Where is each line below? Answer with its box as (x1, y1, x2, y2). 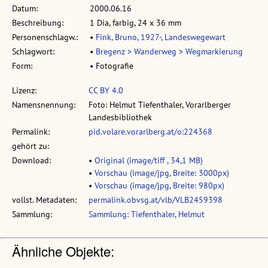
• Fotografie (90, 60, 133, 72)
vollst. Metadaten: (12, 194, 77, 206)
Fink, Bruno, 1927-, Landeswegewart (96, 32, 226, 43)
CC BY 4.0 (89, 85, 123, 96)
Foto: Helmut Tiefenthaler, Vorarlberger (89, 99, 231, 111)
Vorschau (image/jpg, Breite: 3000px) (95, 167, 229, 179)
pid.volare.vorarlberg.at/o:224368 (89, 126, 212, 138)
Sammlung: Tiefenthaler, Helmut (89, 209, 205, 220)
